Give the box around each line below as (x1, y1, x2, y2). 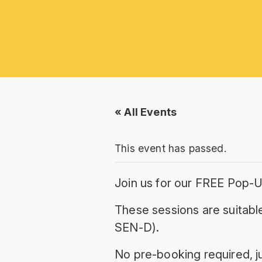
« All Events (115, 105, 177, 118)
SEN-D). (115, 220, 160, 235)
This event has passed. (115, 142, 226, 154)
